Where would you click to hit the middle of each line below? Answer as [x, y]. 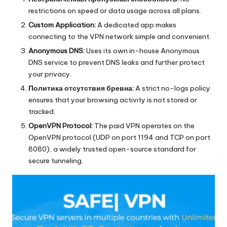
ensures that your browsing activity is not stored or [113, 100]
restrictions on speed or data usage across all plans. [115, 10]
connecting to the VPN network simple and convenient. [120, 37]
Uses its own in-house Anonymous [142, 51]
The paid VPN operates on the [144, 126]
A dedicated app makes [136, 25]
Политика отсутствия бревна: [81, 88]
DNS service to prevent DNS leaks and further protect [117, 63]
